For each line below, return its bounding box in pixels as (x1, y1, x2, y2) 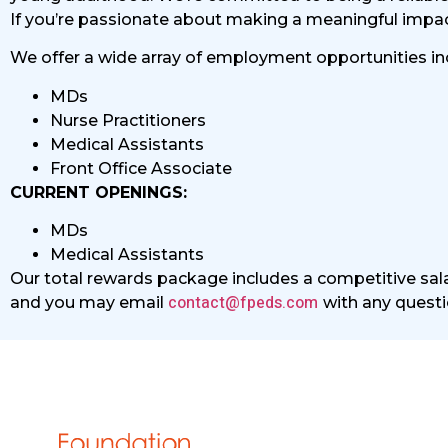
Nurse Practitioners (50, 110, 206, 130)
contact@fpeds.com (168, 291, 318, 316)
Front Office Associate (50, 158, 236, 178)
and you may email (10, 293, 168, 313)
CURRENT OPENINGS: (10, 182, 187, 202)
